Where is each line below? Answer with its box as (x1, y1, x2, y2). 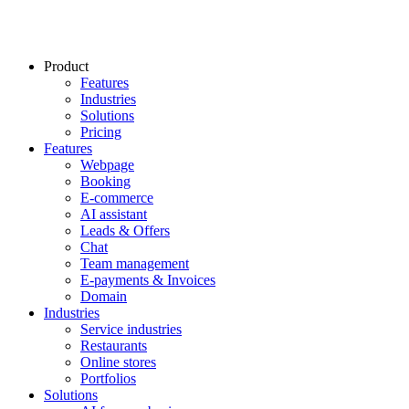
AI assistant (80, 206, 147, 223)
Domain (80, 288, 127, 305)
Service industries (80, 321, 182, 338)
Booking (80, 173, 131, 190)
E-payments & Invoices (80, 272, 215, 288)
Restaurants (80, 338, 147, 354)
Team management (80, 256, 189, 272)
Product (44, 58, 89, 75)
